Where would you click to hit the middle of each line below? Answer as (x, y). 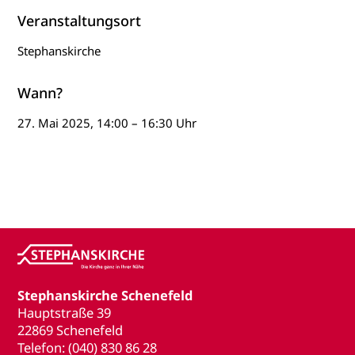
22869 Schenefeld (71, 330)
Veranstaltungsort (79, 21)
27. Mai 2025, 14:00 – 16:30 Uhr (107, 123)
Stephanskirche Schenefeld (105, 296)
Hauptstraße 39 (65, 313)
